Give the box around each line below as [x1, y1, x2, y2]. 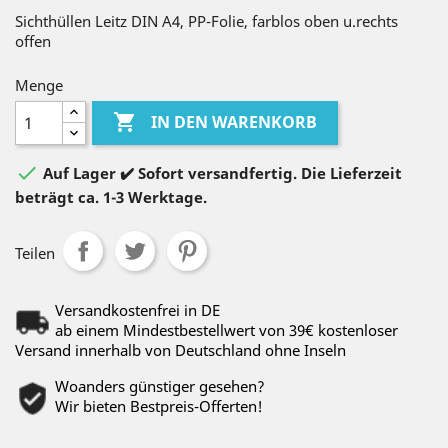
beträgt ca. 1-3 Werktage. [15, 187, 207, 207]
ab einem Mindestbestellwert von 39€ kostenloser [55, 320, 398, 340]
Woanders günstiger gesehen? [55, 376, 265, 396]
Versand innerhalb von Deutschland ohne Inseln [15, 340, 346, 360]
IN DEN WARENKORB [151, 111, 318, 134]
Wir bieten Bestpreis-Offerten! [55, 396, 263, 416]
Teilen [15, 243, 55, 263]
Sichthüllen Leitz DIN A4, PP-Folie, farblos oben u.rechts [15, 11, 398, 31]
